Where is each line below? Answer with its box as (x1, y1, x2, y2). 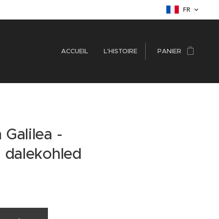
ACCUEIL (61, 47, 88, 55)
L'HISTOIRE (104, 47, 137, 55)
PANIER (157, 47, 181, 55)
